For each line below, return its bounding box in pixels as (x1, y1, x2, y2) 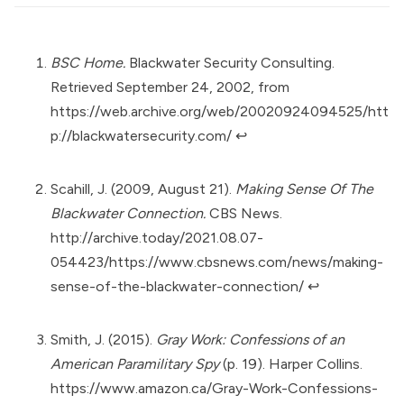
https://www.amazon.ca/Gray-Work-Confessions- (50, 380, 378, 398)
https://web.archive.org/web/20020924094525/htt (50, 103, 389, 121)
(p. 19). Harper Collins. (219, 355, 363, 373)
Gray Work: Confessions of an (156, 331, 344, 349)
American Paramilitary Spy (50, 355, 219, 373)
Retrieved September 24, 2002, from (50, 78, 289, 96)
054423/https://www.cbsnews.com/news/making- (50, 253, 383, 271)
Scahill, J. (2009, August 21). (50, 180, 235, 198)
